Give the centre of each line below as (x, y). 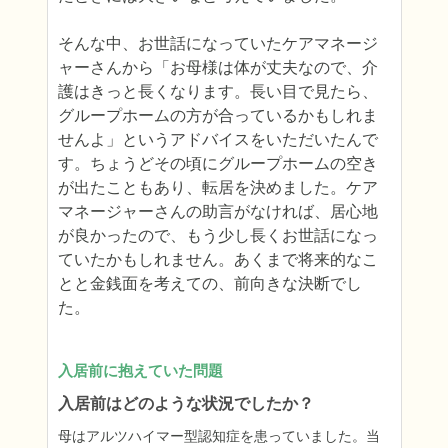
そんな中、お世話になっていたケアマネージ (217, 43)
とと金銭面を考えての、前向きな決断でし (209, 283)
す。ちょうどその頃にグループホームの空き (217, 163)
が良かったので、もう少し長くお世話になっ (217, 235)
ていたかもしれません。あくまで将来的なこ (217, 259)
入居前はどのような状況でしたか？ (185, 403)
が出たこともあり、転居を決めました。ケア (217, 187)
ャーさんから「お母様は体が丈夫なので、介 (217, 67)
